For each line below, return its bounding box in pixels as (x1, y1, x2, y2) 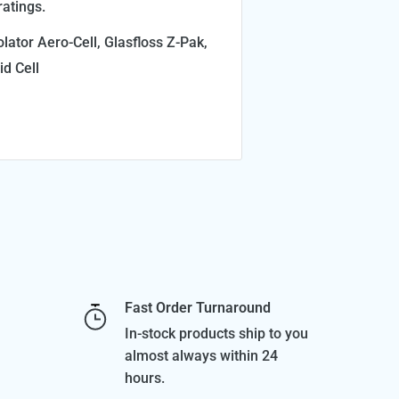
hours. (125, 370, 166, 387)
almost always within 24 (125, 347, 279, 365)
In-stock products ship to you (125, 325, 309, 343)
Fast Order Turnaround (125, 299, 272, 317)
